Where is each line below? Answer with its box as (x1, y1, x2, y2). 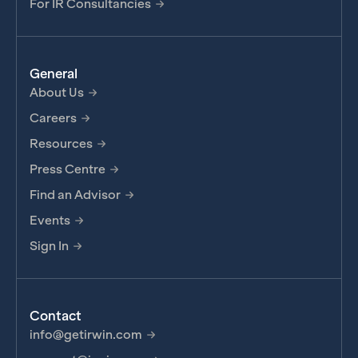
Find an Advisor (30, 188, 121, 202)
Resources (30, 137, 93, 151)
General (30, 66, 78, 82)
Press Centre (30, 162, 105, 177)
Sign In (30, 239, 69, 253)
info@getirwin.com (30, 328, 142, 342)
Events (30, 213, 70, 228)
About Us (30, 86, 84, 100)
